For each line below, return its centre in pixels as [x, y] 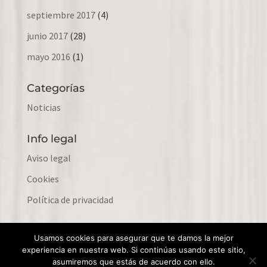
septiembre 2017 [61, 15]
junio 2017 [47, 35]
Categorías [55, 88]
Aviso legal [49, 158]
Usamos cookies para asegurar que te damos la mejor [133, 238]
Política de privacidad [70, 199]
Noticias [44, 107]
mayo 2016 [48, 56]
